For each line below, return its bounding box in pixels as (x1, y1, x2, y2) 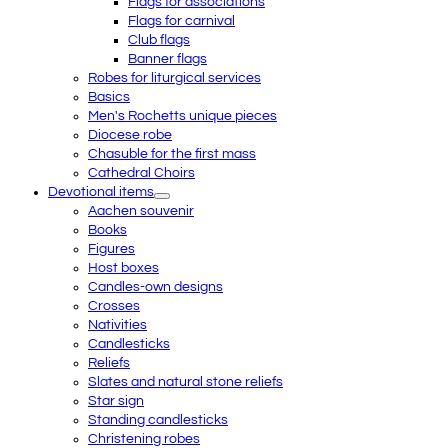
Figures (88, 241, 135, 256)
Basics (88, 89, 130, 104)
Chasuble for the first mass (88, 146, 256, 161)
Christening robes (88, 431, 200, 446)
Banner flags (128, 51, 207, 66)
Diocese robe (88, 127, 172, 142)
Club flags (128, 32, 190, 47)
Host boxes (88, 260, 159, 275)
